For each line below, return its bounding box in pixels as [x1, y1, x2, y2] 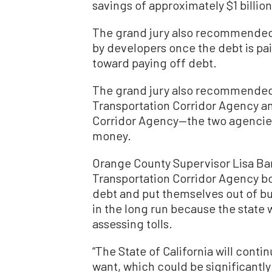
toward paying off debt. [92, 55, 217, 70]
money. [92, 127, 131, 143]
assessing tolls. [92, 216, 172, 231]
